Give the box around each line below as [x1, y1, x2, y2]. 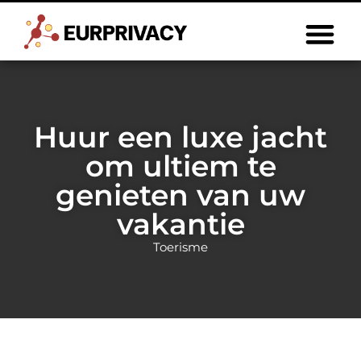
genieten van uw [56, 177, 305, 213]
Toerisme [153, 239, 208, 255]
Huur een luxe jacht [34, 119, 327, 155]
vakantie [116, 206, 245, 242]
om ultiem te [85, 148, 276, 184]
